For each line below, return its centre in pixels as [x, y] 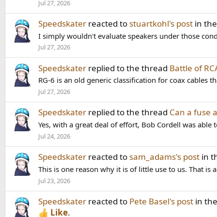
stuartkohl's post [161, 23]
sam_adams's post [164, 157]
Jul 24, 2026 [54, 136]
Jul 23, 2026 [54, 180]
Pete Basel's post [161, 201]
